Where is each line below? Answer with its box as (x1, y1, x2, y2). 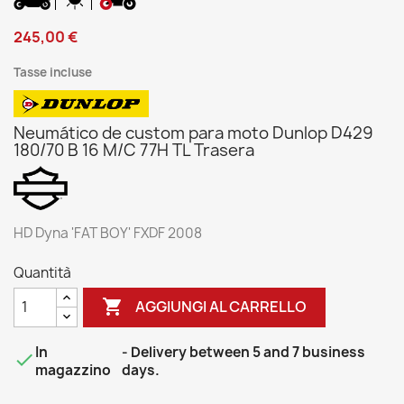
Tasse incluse (14, 64, 92, 80)
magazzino (35, 360, 111, 380)
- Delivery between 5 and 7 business (121, 342, 365, 362)
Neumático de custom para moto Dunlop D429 (14, 122, 373, 144)
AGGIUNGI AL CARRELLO (135, 297, 308, 317)
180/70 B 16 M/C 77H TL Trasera (14, 139, 254, 161)
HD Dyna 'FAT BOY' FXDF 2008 (14, 223, 202, 243)
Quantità (14, 262, 71, 282)
